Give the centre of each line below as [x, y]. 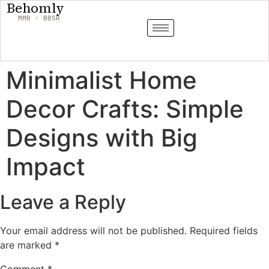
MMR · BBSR [39, 18]
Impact [46, 167]
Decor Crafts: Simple [125, 109]
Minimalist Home [101, 80]
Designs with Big [102, 138]
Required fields [224, 231]
